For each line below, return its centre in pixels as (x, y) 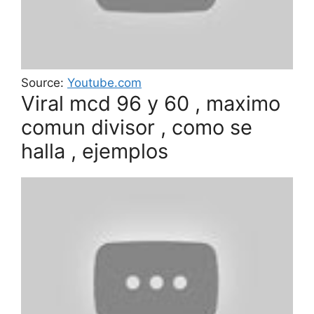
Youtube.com (104, 83)
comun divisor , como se (137, 128)
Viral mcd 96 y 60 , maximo (151, 104)
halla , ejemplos (95, 151)
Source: (44, 83)
